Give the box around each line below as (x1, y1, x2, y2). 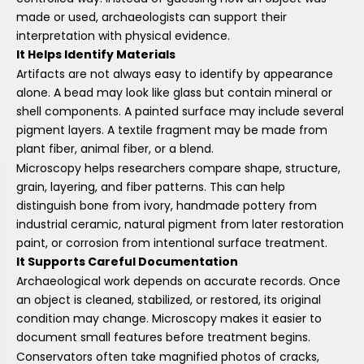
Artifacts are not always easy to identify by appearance (16, 65, 333, 82)
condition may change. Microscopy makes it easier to (16, 310, 322, 327)
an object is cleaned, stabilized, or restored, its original (16, 291, 321, 308)
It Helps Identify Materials (16, 46, 175, 63)
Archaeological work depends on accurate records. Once (16, 272, 340, 289)
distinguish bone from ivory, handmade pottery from (16, 197, 317, 214)
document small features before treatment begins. (16, 328, 310, 345)
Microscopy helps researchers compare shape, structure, (16, 160, 340, 177)
